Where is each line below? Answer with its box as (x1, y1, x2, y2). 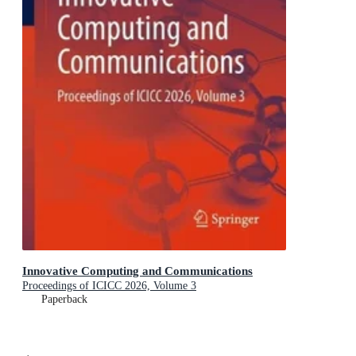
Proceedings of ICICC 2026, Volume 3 (22, 279, 196, 292)
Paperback (41, 292, 87, 305)
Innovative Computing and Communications (22, 263, 253, 277)
